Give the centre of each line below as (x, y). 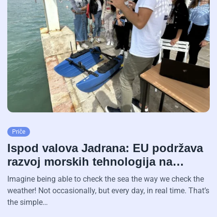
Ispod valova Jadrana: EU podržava (105, 148)
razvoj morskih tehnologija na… (96, 162)
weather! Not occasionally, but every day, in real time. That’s (108, 191)
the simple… (28, 202)
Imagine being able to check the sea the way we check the (106, 179)
